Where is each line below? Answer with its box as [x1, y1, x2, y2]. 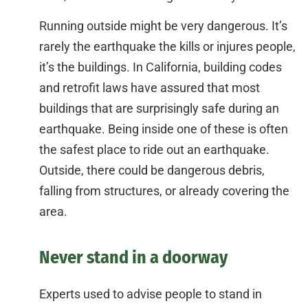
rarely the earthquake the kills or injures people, [39, 39, 296, 54]
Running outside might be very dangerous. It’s [39, 19, 287, 34]
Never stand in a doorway [39, 247, 228, 269]
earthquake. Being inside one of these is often [39, 122, 288, 137]
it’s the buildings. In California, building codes [39, 60, 282, 75]
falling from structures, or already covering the [39, 184, 289, 199]
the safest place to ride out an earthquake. [39, 142, 269, 157]
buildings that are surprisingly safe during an [39, 101, 279, 116]
